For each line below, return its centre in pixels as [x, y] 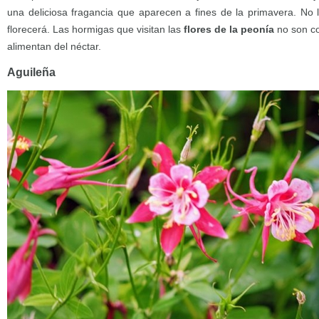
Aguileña [31, 72]
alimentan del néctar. [54, 46]
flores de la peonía [229, 29]
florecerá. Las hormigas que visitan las [95, 29]
